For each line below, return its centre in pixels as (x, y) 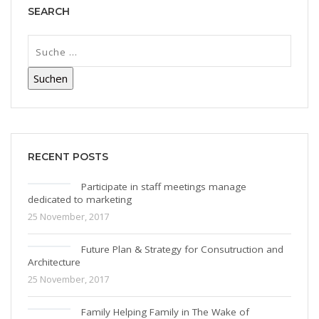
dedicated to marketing (80, 199)
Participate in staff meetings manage (164, 187)
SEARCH (49, 11)
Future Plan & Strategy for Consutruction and (182, 249)
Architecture (54, 262)
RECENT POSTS (68, 157)
